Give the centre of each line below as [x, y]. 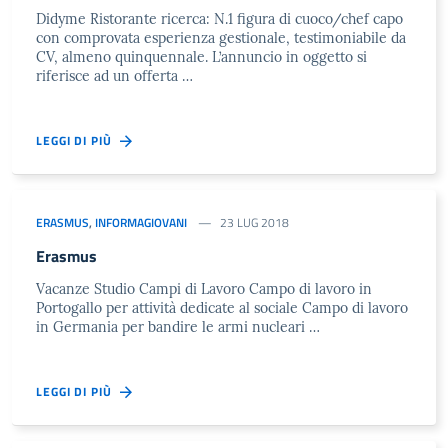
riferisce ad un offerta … [114, 76]
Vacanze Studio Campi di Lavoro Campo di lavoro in [204, 289]
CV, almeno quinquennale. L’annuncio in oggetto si [201, 57]
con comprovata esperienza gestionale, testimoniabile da [221, 38]
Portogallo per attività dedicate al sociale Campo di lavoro [222, 308]
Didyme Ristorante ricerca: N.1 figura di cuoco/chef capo [219, 19]
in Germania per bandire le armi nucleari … [178, 327]
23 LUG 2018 [254, 222]
